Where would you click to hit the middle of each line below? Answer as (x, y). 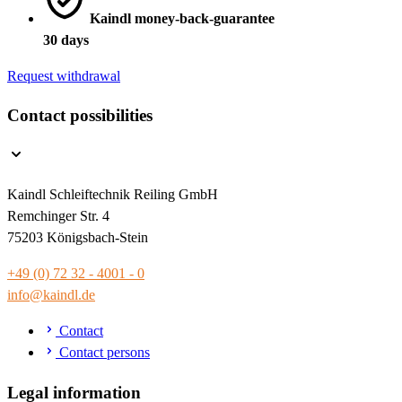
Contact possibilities (80, 116)
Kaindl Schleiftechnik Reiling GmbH (113, 194)
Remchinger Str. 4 (58, 215)
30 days (66, 39)
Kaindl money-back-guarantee (182, 18)
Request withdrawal (64, 75)
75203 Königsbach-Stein (78, 237)
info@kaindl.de (51, 294)
